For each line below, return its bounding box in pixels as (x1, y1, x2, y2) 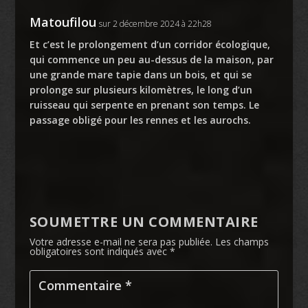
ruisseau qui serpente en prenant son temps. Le (29, 98, 259, 111)
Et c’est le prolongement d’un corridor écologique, (29, 37, 270, 51)
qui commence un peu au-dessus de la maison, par (29, 52, 274, 66)
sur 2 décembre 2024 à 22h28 (98, 17, 212, 30)
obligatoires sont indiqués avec (29, 244, 170, 258)
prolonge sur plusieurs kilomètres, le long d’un (29, 82, 252, 96)
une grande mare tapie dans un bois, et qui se (29, 67, 252, 81)
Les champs (214, 234, 269, 248)
